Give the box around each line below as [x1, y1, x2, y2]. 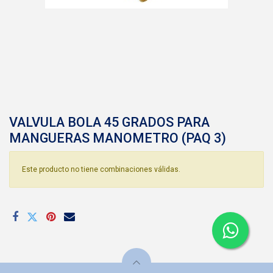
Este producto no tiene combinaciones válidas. [22, 165, 180, 174]
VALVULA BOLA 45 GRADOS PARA [9, 115, 210, 130]
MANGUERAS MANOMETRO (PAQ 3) [9, 130, 226, 146]
